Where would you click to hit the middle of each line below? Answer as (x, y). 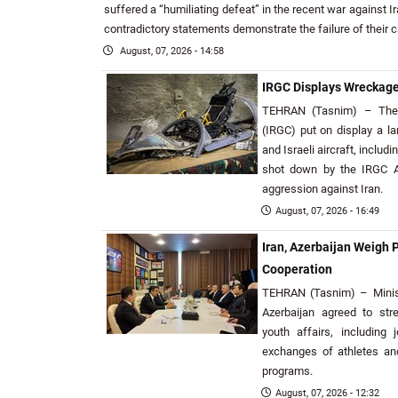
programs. (287, 371)
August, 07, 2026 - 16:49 (327, 211)
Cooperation (297, 270)
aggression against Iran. (322, 189)
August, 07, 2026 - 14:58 (171, 51)
